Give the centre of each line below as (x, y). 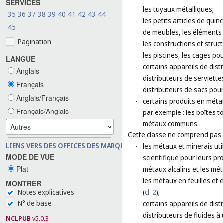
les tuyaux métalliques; (178, 9)
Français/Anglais (42, 111)
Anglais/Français (42, 97)
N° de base (35, 203)
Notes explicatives (46, 192)
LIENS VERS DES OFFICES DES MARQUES (69, 145)
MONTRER (24, 183)
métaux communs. (171, 124)
